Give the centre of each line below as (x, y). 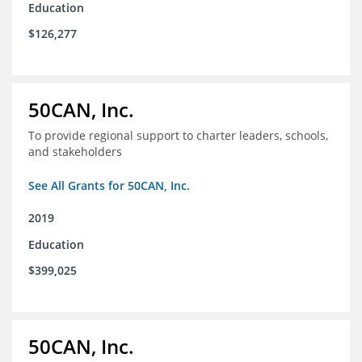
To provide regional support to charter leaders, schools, (178, 136)
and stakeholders (77, 152)
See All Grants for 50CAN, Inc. (109, 186)
